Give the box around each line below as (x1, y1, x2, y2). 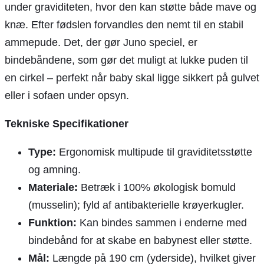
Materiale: (28, 181, 78, 194)
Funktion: (28, 217, 77, 229)
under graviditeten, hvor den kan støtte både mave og (5, 1, 256, 14)
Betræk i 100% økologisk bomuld (78, 181, 236, 194)
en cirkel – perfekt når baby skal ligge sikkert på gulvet (5, 72, 259, 84)
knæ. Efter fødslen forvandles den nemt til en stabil (5, 19, 243, 31)
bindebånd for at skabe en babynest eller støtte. (28, 235, 252, 247)
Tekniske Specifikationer (5, 118, 128, 130)
